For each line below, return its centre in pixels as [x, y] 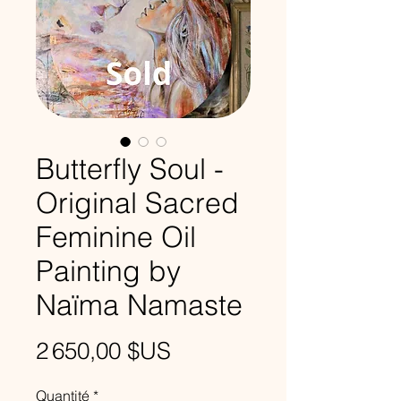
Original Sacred [137, 203]
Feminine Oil [116, 237]
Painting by [108, 271]
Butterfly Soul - [130, 169]
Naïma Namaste [139, 305]
